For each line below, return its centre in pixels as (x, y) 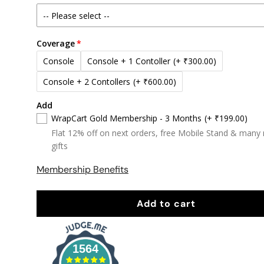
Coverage (56, 43)
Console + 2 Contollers (87, 82)
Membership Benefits (82, 169)
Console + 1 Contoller (129, 61)
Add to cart (166, 204)
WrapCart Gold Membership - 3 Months (126, 118)
